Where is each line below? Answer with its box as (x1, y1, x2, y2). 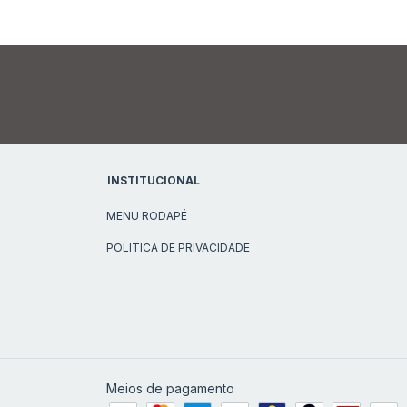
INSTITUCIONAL (107, 173, 200, 187)
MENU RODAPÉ (106, 208, 187, 223)
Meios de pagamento (106, 380, 234, 396)
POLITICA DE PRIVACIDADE (106, 240, 250, 254)
